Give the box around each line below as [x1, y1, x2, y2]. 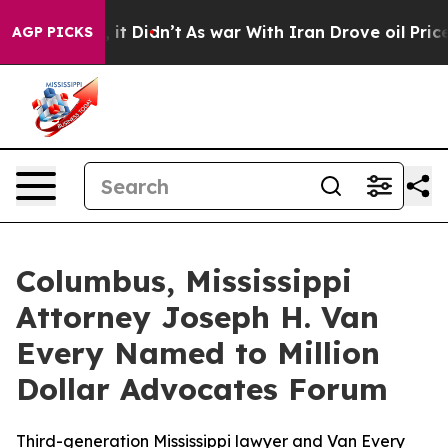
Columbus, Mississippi [16, 262, 352, 300]
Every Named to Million [16, 334, 380, 372]
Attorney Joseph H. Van [16, 298, 379, 336]
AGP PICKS [12, 23, 93, 41]
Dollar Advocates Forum [16, 370, 388, 408]
